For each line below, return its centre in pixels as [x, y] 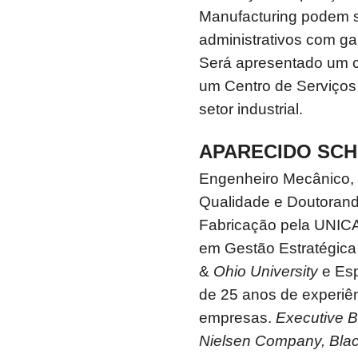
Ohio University [266, 272]
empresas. [237, 318]
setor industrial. [251, 109]
